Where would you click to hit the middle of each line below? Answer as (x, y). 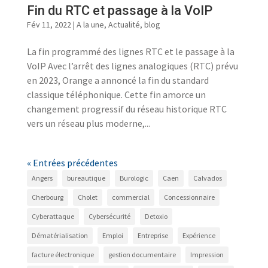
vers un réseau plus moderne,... (88, 123)
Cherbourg (47, 197)
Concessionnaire (189, 197)
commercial (130, 197)
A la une (90, 25)
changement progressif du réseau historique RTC (127, 109)
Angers (42, 178)
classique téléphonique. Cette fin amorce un (116, 95)
